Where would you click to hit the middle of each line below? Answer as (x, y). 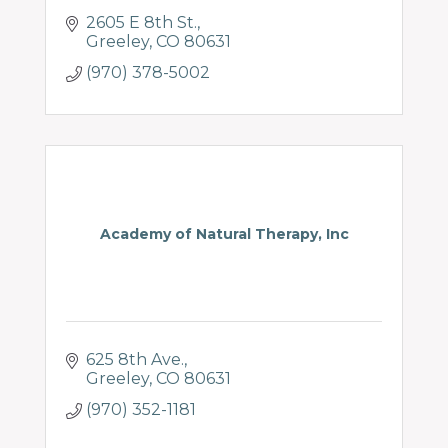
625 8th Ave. (135, 359)
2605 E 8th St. (141, 22)
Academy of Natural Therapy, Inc (224, 234)
